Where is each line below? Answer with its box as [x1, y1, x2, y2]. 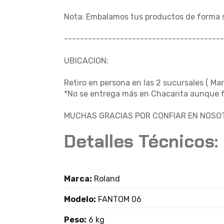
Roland [92, 174, 120, 183]
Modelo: [64, 194, 96, 204]
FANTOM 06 [96, 194, 141, 204]
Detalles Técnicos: [64, 129, 218, 153]
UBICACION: [64, 56, 108, 65]
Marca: [64, 174, 92, 183]
